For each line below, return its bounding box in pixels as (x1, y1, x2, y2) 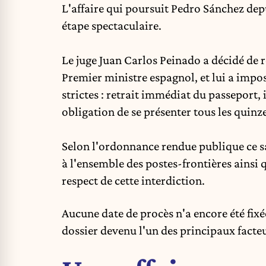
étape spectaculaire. (62, 18, 161, 33)
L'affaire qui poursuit (62, 1, 171, 16)
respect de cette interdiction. (62, 173, 205, 188)
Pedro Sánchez (171, 1, 244, 16)
